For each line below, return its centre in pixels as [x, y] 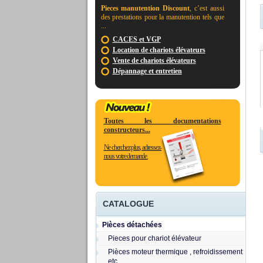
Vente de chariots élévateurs [154, 60]
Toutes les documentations [162, 121]
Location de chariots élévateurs [159, 50]
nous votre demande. [126, 156]
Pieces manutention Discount [145, 8]
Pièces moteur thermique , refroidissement [175, 252]
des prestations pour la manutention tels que [162, 17]
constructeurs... [127, 130]
